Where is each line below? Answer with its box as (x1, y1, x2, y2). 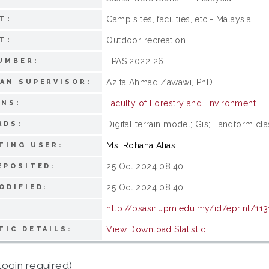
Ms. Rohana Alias (106, 140, 176, 150)
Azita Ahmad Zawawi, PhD (106, 77, 213, 87)
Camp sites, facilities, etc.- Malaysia (106, 14, 252, 24)
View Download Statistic (106, 224, 206, 234)
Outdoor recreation (106, 35, 186, 45)
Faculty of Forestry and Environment (106, 98, 256, 108)
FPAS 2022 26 (106, 56, 164, 66)
